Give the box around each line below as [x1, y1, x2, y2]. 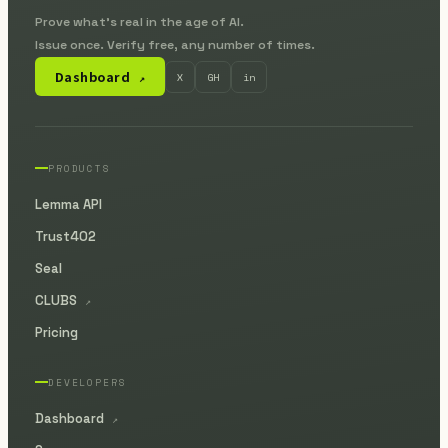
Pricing [34, 324, 78, 341]
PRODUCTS [47, 161, 112, 175]
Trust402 [34, 228, 96, 245]
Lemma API [34, 196, 102, 213]
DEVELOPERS [47, 375, 127, 389]
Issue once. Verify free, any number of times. [34, 37, 315, 53]
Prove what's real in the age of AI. [34, 14, 244, 30]
